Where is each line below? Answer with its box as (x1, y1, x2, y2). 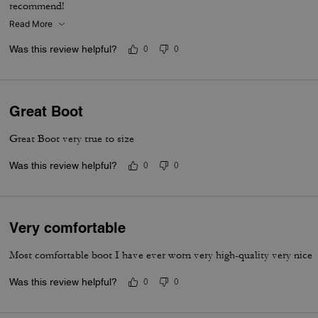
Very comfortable (9, 219, 126, 236)
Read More (9, 18, 53, 29)
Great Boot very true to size (9, 132, 135, 146)
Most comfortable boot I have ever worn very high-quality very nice (9, 248, 313, 262)
